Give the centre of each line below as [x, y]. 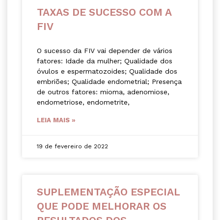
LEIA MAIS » [56, 120]
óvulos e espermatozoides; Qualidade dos [107, 71]
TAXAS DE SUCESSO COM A [104, 12]
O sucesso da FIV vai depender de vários [105, 51]
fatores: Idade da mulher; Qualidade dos [105, 61]
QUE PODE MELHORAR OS [102, 206]
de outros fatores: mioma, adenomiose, [103, 92]
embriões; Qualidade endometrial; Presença [109, 82]
